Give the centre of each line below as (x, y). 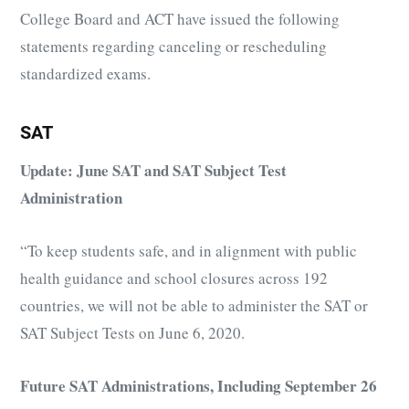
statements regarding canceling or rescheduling (173, 47)
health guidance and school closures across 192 (174, 278)
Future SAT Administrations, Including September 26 (199, 386)
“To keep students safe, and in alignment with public (189, 251)
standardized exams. (85, 74)
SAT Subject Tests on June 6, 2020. (132, 333)
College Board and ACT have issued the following (180, 19)
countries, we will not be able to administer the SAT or (194, 306)
